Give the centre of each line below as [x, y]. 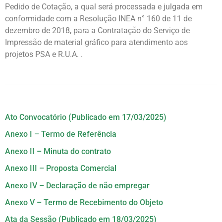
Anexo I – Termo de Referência [61, 134]
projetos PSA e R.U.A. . [44, 54]
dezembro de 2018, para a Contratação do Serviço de [97, 30]
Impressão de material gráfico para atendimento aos [96, 42]
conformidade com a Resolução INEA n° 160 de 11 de [98, 18]
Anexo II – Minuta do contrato [58, 151]
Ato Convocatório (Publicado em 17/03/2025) [86, 117]
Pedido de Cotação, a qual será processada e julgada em [104, 6]
